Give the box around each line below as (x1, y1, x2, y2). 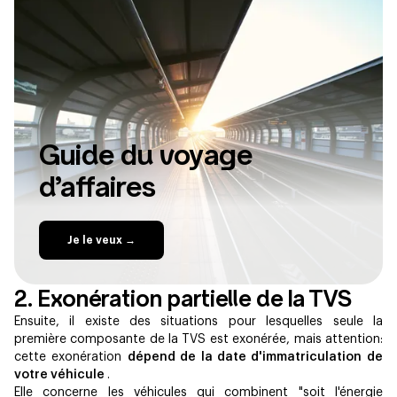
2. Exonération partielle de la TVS (14, 284, 352, 312)
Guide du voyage (39, 137, 253, 171)
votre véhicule (14, 368, 107, 381)
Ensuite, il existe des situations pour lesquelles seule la (14, 315, 383, 328)
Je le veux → (67, 234, 136, 245)
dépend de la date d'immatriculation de (127, 350, 383, 363)
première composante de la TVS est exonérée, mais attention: (14, 332, 383, 346)
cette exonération (14, 350, 128, 363)
